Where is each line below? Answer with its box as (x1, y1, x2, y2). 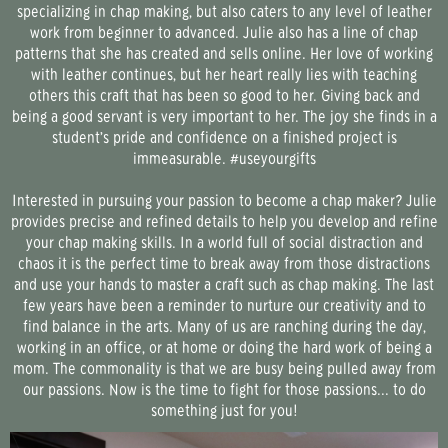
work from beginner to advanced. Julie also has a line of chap (30, 25, 418, 41)
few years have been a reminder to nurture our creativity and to (22, 298, 426, 314)
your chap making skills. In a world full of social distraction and (25, 235, 423, 251)
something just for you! (151, 403, 297, 419)
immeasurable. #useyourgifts (132, 151, 316, 167)
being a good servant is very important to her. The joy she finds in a (11, 109, 437, 125)
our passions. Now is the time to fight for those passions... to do (22, 382, 426, 398)
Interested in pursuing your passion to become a (11, 193, 322, 209)
